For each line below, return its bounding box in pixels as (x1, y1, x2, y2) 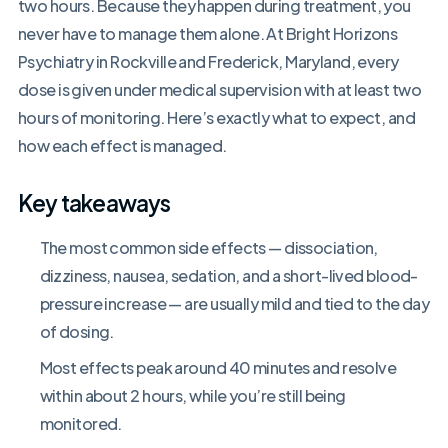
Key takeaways (17, 189, 171, 218)
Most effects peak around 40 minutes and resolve (39, 357, 397, 379)
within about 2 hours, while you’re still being (39, 385, 346, 407)
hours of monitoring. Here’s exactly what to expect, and (17, 107, 416, 129)
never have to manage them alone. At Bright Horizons (17, 23, 398, 45)
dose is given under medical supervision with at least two (17, 79, 421, 101)
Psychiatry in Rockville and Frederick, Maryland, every (17, 51, 399, 73)
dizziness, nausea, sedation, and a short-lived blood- (39, 265, 418, 287)
